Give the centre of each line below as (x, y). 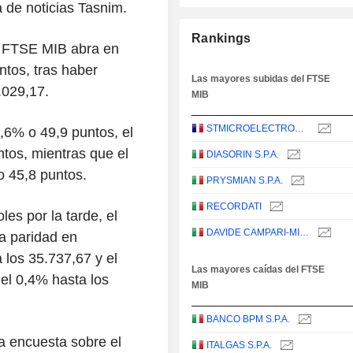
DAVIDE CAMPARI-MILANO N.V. (305, 233)
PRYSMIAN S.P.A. (245, 181)
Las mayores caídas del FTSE (258, 270)
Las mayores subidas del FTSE (261, 79)
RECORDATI (234, 207)
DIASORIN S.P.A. (243, 155)
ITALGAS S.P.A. (240, 346)
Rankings (221, 39)
